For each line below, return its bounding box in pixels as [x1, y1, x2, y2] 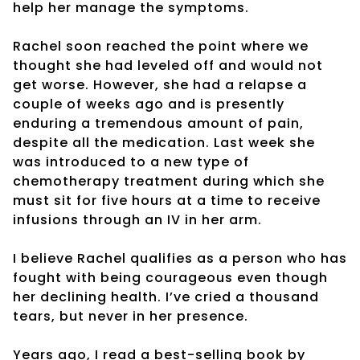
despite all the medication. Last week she [13, 133, 315, 152]
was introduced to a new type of [13, 152, 249, 171]
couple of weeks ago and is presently [13, 94, 284, 113]
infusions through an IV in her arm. [13, 210, 262, 229]
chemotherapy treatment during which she [13, 171, 325, 190]
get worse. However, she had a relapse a [13, 75, 307, 94]
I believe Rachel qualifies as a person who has [13, 248, 347, 268]
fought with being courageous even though [13, 268, 328, 287]
